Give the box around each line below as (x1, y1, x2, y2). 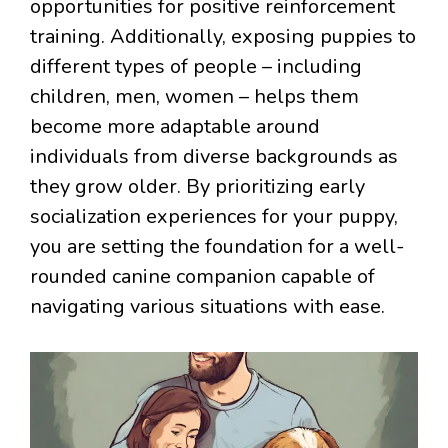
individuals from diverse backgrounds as (30, 142, 398, 170)
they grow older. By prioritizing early (30, 172, 365, 200)
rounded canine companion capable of (30, 262, 375, 290)
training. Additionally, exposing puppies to (30, 22, 416, 50)
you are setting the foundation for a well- (30, 232, 404, 260)
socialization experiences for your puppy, (30, 202, 398, 230)
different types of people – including (30, 52, 362, 80)
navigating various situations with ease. (30, 292, 385, 320)
